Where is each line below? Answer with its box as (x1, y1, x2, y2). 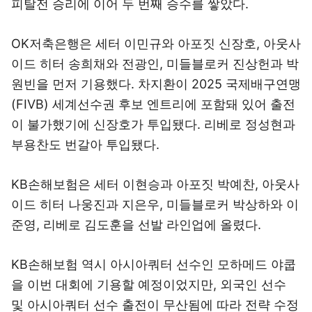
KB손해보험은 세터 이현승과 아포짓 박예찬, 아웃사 (11, 177, 299, 192)
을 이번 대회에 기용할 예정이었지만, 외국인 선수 (11, 277, 286, 292)
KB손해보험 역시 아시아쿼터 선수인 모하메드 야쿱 (11, 257, 296, 272)
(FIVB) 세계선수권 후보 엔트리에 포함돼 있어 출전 (11, 97, 295, 111)
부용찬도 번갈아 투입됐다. (11, 137, 159, 152)
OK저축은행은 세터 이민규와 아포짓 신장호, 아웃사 (11, 36, 301, 51)
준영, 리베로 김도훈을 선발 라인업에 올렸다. (11, 217, 261, 232)
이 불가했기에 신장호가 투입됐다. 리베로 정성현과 (11, 117, 295, 132)
